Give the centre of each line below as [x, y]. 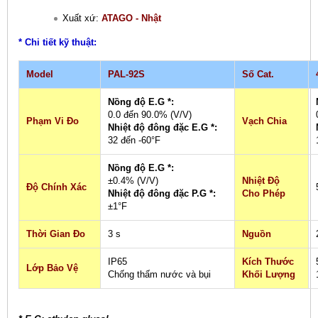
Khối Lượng [269, 275]
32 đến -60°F [134, 141]
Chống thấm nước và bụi [159, 275]
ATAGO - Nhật [131, 18]
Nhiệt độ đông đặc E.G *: [163, 128]
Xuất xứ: [82, 18]
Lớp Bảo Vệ [52, 268]
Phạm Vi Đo [53, 121]
